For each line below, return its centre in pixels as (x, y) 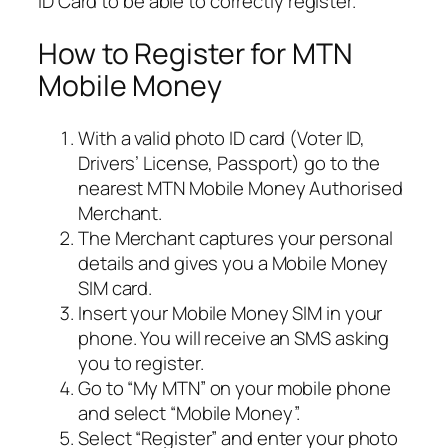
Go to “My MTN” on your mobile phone (234, 387)
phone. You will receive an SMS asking (234, 337)
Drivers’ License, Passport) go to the (229, 162)
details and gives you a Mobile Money (233, 262)
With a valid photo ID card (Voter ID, (222, 137)
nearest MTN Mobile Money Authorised (240, 187)
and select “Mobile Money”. (189, 412)
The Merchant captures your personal (235, 237)
